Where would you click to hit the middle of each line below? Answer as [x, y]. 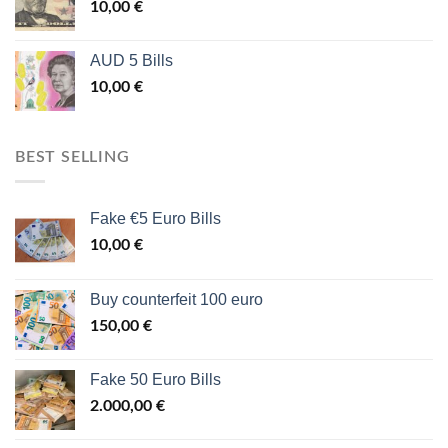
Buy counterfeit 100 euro [176, 299]
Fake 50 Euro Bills [155, 379]
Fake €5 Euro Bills [155, 218]
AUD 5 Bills [131, 61]
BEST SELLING [72, 157]
